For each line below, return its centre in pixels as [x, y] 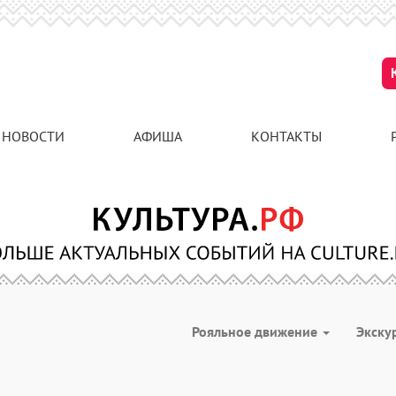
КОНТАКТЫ [286, 136]
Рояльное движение [256, 331]
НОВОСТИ [33, 136]
